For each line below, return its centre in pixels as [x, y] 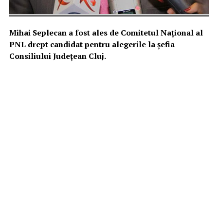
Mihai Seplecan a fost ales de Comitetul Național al [106, 32]
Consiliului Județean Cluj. [57, 56]
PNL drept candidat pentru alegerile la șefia [92, 44]
